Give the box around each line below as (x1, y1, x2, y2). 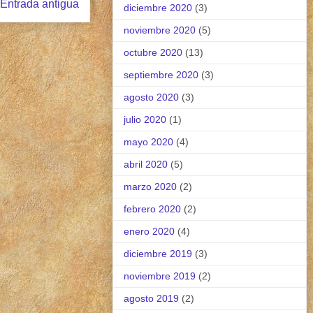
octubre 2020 (124, 46, 182, 58)
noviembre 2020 (124, 24, 196, 36)
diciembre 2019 (124, 247, 192, 259)
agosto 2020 (124, 91, 179, 103)
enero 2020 (124, 225, 175, 237)
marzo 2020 (124, 180, 177, 192)
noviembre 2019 (124, 270, 196, 282)
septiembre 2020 (124, 68, 198, 80)
